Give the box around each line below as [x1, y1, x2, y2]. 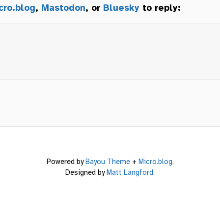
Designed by [65, 168, 107, 177]
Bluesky [103, 2, 139, 13]
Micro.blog [138, 157, 172, 166]
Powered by [46, 157, 85, 166]
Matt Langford [107, 168, 153, 177]
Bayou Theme [85, 157, 130, 166]
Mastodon [41, 2, 85, 13]
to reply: [139, 2, 181, 13]
